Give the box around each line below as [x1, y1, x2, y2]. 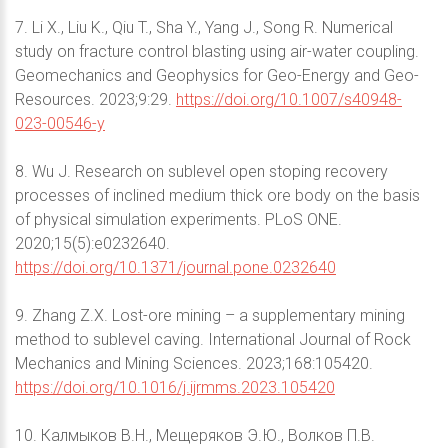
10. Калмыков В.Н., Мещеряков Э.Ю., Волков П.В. [15, 425, 375, 445]
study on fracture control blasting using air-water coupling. [15, 41, 419, 61]
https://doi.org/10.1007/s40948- [176, 89, 402, 109]
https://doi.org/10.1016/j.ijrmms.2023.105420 [15, 377, 335, 397]
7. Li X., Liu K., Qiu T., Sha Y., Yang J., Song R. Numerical [15, 17, 393, 37]
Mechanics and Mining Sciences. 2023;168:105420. [15, 353, 373, 373]
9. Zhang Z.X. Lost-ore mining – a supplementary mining [15, 305, 405, 325]
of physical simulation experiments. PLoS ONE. [15, 209, 342, 229]
